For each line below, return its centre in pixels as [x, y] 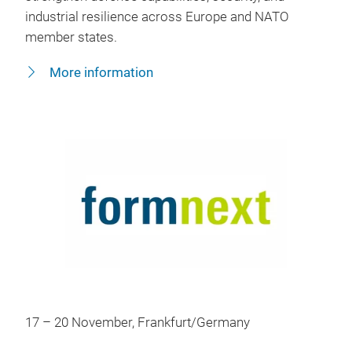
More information [100, 72]
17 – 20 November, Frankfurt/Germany [137, 322]
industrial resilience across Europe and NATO [157, 16]
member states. [71, 37]
